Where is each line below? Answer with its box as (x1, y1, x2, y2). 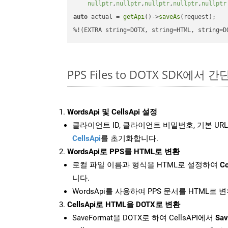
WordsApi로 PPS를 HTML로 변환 (67, 147, 180, 156)
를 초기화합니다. (101, 133, 158, 143)
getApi (123, 13, 145, 21)
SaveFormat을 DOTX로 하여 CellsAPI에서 (72, 213, 215, 222)
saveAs (159, 13, 181, 21)
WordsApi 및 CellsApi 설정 (67, 107, 157, 117)
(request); (180, 13, 216, 21)
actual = (88, 13, 124, 21)
